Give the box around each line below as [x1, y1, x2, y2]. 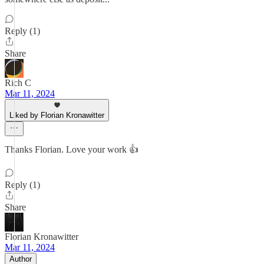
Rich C [5, 78, 31, 88]
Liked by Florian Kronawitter [9, 111, 104, 120]
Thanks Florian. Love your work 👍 [5, 144, 138, 154]
